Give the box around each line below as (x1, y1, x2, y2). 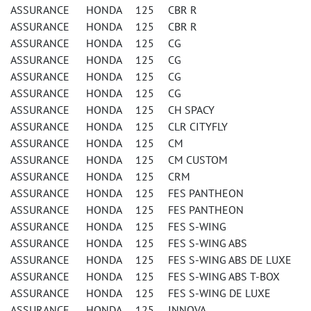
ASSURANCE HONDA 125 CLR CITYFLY (10, 119, 228, 133)
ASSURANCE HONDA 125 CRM (10, 169, 190, 183)
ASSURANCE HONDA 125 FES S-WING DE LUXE (10, 286, 271, 300)
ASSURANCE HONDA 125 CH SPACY (10, 103, 215, 117)
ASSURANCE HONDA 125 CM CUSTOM (10, 153, 228, 167)
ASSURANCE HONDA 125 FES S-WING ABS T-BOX (10, 269, 280, 283)
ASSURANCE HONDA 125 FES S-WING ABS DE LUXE (10, 253, 292, 267)
